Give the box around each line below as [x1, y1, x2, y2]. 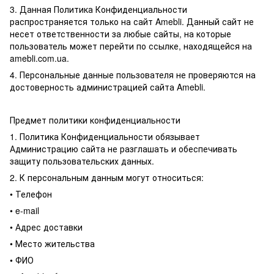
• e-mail [10, 204, 39, 217]
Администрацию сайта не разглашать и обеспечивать [10, 143, 237, 155]
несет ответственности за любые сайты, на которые [10, 28, 231, 40]
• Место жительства [10, 237, 95, 250]
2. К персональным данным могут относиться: [10, 171, 204, 183]
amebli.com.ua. [10, 52, 69, 64]
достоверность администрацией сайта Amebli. [10, 81, 206, 93]
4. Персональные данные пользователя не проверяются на [10, 68, 256, 81]
